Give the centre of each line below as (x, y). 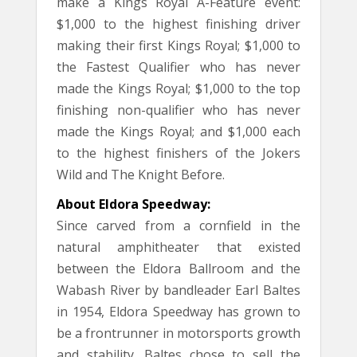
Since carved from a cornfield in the (178, 225)
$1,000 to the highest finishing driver (178, 24)
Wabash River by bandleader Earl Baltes (178, 290)
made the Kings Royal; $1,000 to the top (178, 88)
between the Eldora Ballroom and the (178, 268)
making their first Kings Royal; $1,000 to (178, 45)
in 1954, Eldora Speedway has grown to (178, 311)
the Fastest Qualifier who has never (178, 67)
